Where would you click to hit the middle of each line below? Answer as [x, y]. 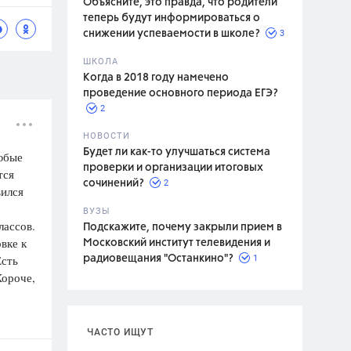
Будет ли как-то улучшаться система [177, 152]
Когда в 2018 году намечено [156, 78]
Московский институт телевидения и [177, 243]
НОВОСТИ [107, 136]
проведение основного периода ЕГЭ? [181, 93]
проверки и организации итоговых [173, 168]
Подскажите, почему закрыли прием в [183, 227]
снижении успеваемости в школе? [172, 34]
